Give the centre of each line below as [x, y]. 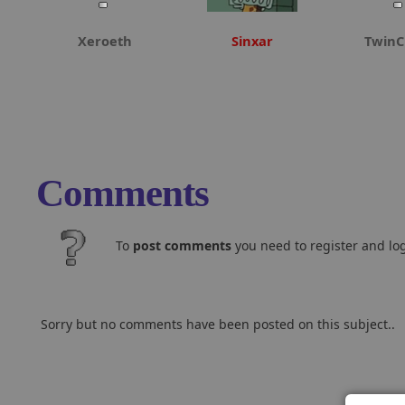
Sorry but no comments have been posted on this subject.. [218, 324]
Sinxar [252, 41]
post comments [182, 245]
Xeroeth [105, 41]
